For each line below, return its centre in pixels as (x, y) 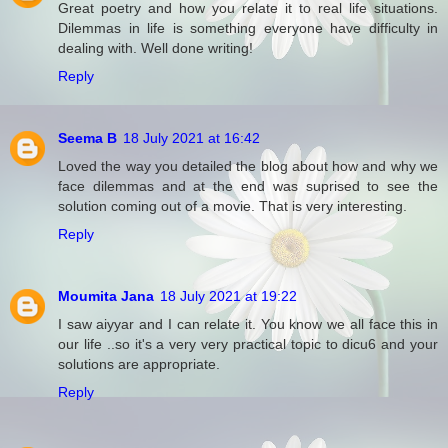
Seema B (87, 137)
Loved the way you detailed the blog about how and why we (248, 165)
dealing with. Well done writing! (155, 47)
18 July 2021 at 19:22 (228, 295)
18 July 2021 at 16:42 (191, 137)
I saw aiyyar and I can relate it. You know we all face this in (248, 323)
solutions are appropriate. (139, 363)
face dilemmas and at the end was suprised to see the (248, 185)
